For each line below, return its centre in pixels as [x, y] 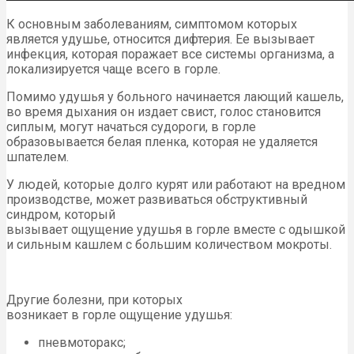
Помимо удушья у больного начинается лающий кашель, [175, 97]
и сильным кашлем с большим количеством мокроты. [169, 245]
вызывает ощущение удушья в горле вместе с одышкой [176, 230]
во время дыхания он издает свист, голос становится [164, 112]
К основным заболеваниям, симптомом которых [152, 24]
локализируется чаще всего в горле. [113, 70]
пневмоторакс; [82, 343]
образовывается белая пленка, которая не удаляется [162, 142]
